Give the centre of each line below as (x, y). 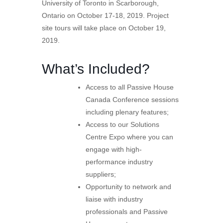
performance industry (119, 162)
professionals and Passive (127, 211)
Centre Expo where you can (129, 137)
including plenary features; (127, 112)
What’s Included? (96, 69)
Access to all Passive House (130, 87)
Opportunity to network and (128, 186)
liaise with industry (114, 199)
